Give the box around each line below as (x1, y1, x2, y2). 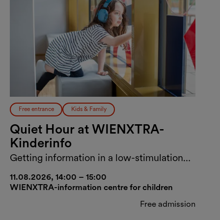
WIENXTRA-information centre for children (10, 182, 173, 192)
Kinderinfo (10, 135, 72, 150)
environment (10, 164, 65, 176)
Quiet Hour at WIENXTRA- (10, 121, 165, 137)
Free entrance (18, 106, 54, 113)
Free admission (140, 198, 195, 209)
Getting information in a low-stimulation (10, 151, 183, 164)
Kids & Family (71, 106, 107, 113)
